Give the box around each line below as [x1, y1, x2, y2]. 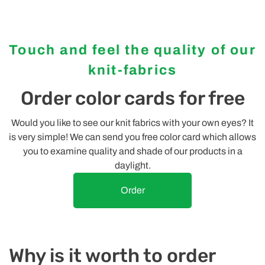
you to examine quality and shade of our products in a [22, 146, 243, 156]
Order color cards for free [20, 86, 245, 109]
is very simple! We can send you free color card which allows [9, 131, 256, 142]
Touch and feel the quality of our [9, 42, 256, 57]
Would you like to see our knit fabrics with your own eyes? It [11, 117, 254, 128]
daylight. [114, 160, 151, 170]
